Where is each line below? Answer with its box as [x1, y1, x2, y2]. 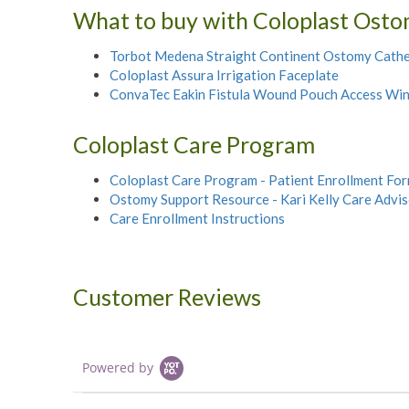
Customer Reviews [73, 283, 261, 310]
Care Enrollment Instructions [110, 210, 285, 226]
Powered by [82, 359, 153, 376]
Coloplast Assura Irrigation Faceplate [110, 67, 339, 83]
